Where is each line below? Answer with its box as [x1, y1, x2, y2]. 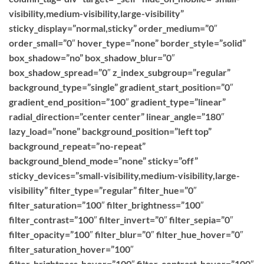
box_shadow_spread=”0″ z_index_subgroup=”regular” [9, 67, 230, 78]
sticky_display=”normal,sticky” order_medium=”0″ [9, 22, 217, 34]
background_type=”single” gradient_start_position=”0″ [9, 81, 233, 93]
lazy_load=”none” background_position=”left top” [9, 126, 212, 137]
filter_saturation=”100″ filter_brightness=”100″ [9, 199, 204, 210]
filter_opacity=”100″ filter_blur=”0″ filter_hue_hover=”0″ [9, 229, 243, 240]
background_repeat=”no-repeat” [9, 140, 146, 151]
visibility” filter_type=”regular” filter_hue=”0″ [9, 184, 197, 196]
